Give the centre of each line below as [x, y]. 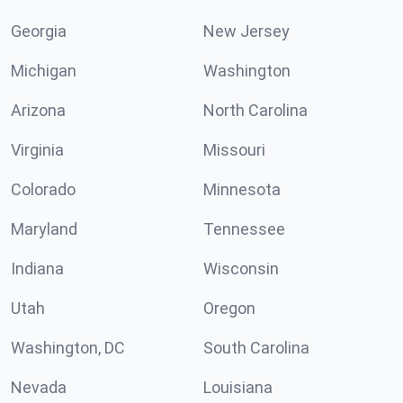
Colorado [43, 189]
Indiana [37, 269]
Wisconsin [241, 269]
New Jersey [246, 31]
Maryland [44, 229]
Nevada [39, 387]
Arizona [38, 110]
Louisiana [238, 387]
